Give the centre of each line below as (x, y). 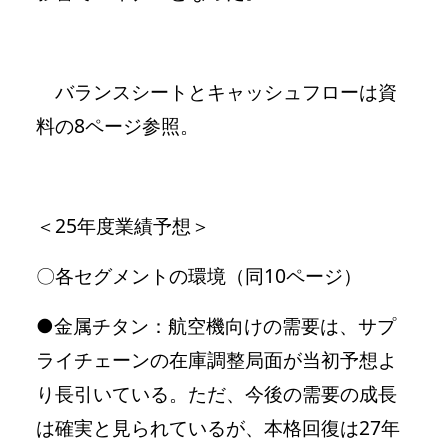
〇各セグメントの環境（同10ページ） (199, 275)
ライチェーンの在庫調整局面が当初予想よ (216, 359)
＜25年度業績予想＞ (123, 225)
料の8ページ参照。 (117, 125)
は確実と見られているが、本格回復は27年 (218, 427)
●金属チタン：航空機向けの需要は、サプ (216, 325)
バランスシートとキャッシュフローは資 (216, 91)
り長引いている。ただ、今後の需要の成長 (216, 393)
